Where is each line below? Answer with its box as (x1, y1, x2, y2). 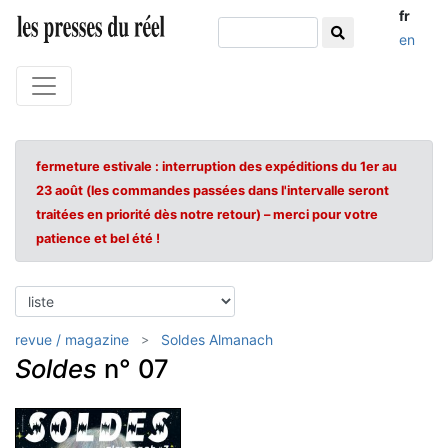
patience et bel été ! (36, 231, 160, 246)
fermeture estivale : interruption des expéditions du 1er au (36, 159, 397, 174)
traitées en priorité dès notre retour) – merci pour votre (36, 207, 378, 222)
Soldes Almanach (161, 331, 273, 348)
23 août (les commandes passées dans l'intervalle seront (36, 183, 389, 198)
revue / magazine (15, 331, 129, 348)
